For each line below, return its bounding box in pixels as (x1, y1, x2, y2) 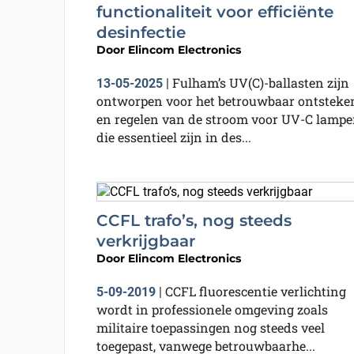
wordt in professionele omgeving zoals (96, 300, 328, 318)
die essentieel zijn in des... (96, 129, 251, 145)
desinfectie (96, 23, 186, 42)
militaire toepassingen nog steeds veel (96, 318, 325, 336)
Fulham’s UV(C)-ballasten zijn (171, 74, 349, 91)
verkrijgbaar (96, 231, 195, 250)
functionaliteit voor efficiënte (96, 2, 333, 21)
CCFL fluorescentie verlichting (164, 282, 346, 299)
